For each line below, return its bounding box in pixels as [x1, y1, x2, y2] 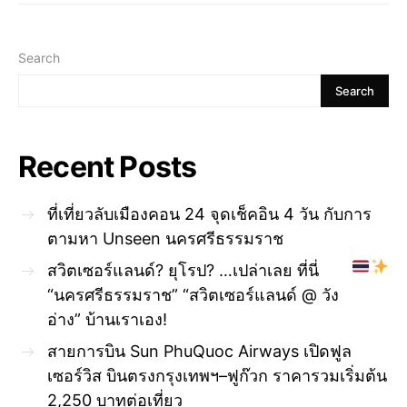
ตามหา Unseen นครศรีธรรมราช [47, 229, 283, 249]
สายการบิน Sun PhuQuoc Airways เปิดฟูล [47, 342, 352, 362]
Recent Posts [18, 149, 197, 185]
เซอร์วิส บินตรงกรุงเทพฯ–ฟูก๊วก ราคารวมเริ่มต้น [47, 366, 387, 386]
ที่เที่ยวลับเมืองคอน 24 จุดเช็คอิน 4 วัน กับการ [47, 204, 372, 224]
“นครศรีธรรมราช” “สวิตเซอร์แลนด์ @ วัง [47, 285, 339, 305]
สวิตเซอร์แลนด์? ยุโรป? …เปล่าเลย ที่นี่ [47, 261, 319, 281]
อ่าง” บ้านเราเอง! [47, 310, 167, 330]
